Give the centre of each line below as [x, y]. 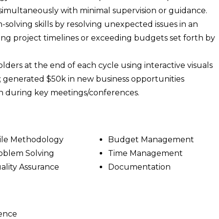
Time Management [145, 153]
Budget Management [151, 140]
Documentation [139, 167]
